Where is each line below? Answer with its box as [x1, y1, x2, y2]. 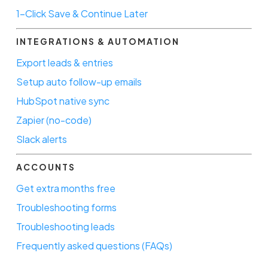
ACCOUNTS [16, 161, 75, 172]
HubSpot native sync [16, 94, 109, 107]
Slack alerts [16, 132, 67, 145]
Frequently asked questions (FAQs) [16, 239, 172, 252]
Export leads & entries [16, 56, 113, 69]
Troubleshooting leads [16, 220, 115, 233]
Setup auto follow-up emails [16, 75, 142, 88]
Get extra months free [16, 181, 115, 194]
